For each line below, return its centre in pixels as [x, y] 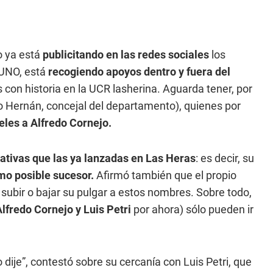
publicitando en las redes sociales [125, 55]
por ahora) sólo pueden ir [192, 209]
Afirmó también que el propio [166, 175]
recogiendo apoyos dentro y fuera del [139, 72]
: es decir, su [225, 158]
